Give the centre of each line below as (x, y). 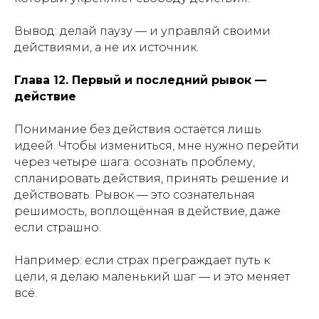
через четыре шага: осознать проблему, (135, 162)
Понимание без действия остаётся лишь (138, 129)
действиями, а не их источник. (106, 47)
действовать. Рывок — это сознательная (135, 195)
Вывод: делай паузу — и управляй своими (142, 31)
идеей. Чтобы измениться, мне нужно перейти (157, 146)
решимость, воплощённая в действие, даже (147, 211)
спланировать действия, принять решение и (152, 178)
